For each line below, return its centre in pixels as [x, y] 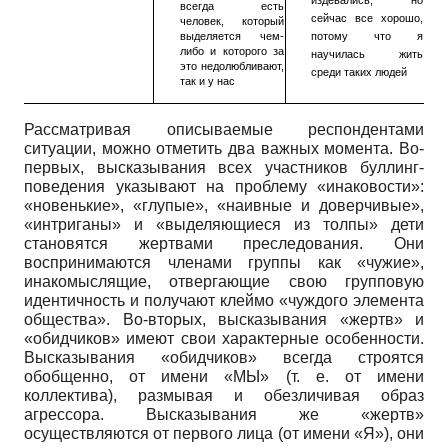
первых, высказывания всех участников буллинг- [224, 168]
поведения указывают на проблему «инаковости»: [224, 187]
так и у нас [207, 81]
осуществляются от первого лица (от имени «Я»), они [224, 434]
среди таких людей [358, 72]
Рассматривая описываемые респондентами [224, 130]
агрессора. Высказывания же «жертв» [224, 415]
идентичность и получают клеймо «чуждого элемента [224, 301]
